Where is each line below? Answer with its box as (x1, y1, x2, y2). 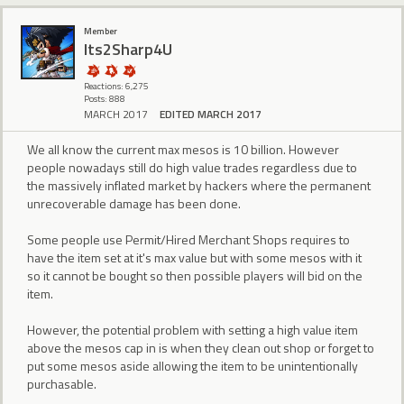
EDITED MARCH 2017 (160, 105, 262, 123)
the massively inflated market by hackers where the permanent (27, 175, 371, 195)
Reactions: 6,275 (84, 78, 149, 93)
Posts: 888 (84, 91, 125, 106)
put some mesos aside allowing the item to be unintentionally (27, 355, 358, 375)
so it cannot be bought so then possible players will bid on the (27, 265, 363, 285)
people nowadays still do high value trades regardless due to (27, 157, 357, 177)
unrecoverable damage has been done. (27, 193, 241, 213)
